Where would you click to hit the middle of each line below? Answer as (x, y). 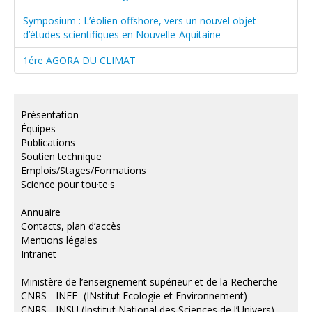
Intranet (39, 253)
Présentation (50, 114)
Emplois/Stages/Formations (84, 170)
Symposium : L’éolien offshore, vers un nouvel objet (140, 20)
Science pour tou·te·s (68, 184)
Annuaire (41, 212)
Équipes (38, 128)
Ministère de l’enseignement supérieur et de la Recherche (149, 281)
